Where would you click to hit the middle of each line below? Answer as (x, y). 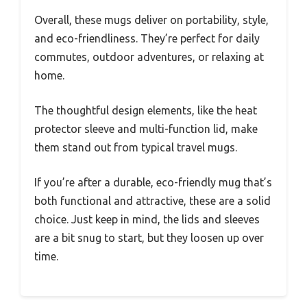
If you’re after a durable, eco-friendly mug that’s (153, 182)
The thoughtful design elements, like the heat (146, 110)
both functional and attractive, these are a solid (152, 200)
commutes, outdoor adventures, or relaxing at (149, 57)
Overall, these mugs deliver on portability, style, (151, 20)
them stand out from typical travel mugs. (136, 147)
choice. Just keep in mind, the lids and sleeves (147, 219)
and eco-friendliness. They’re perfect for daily (147, 38)
